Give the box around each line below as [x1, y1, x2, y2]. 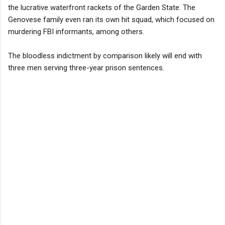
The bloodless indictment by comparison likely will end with [8, 51, 202, 60]
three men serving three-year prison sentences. [8, 63, 164, 72]
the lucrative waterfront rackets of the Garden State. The [8, 3, 195, 12]
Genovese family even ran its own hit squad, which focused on [8, 15, 214, 24]
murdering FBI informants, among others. [8, 27, 144, 36]
